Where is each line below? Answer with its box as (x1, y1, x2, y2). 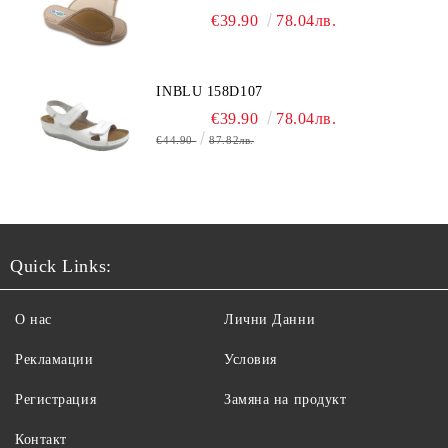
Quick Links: (10, 256, 112, 276)
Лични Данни (224, 312, 316, 327)
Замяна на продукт (224, 392, 347, 407)
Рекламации (15, 352, 94, 367)
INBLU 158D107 (156, 84, 263, 99)
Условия (224, 352, 277, 367)
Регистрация (15, 392, 97, 407)
